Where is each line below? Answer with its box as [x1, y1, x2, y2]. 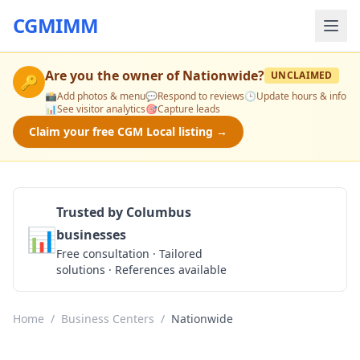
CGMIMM [13, 12, 99, 39]
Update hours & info [256, 89, 346, 103]
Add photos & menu [57, 89, 145, 103]
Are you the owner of [45, 67, 182, 84]
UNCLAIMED [271, 68, 333, 82]
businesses [56, 226, 126, 243]
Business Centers [61, 311, 154, 326]
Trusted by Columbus [56, 203, 191, 221]
